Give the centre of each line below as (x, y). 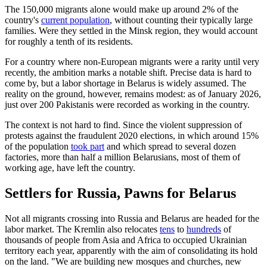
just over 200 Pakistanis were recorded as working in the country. (127, 105)
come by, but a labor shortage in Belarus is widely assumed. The (125, 83)
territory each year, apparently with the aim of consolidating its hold (131, 251)
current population (75, 20)
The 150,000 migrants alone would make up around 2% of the (122, 10)
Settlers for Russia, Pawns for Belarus (120, 193)
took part (88, 147)
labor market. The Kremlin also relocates (82, 229)
